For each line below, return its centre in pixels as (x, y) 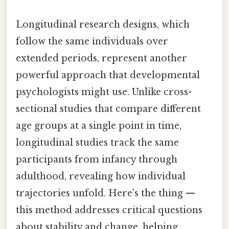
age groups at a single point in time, (99, 125)
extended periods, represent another (101, 58)
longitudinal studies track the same (97, 142)
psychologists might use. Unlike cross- (104, 92)
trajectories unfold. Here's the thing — (106, 193)
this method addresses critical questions (109, 210)
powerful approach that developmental (108, 75)
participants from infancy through (97, 159)
